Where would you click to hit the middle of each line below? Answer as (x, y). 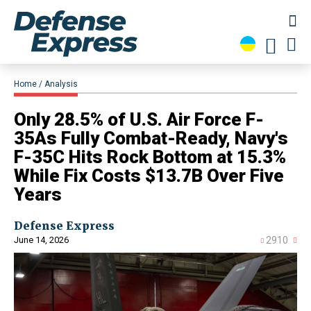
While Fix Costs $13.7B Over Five (149, 176)
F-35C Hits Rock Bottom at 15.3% (150, 157)
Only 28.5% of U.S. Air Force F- (139, 120)
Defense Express (64, 226)
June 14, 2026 (41, 240)
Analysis (61, 84)
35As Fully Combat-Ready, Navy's (151, 138)
